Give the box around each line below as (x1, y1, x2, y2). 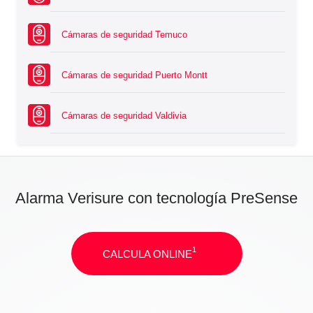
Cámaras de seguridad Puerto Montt (61, 70, 208, 81)
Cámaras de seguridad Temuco (61, 29, 187, 41)
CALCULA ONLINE (102, 247, 192, 260)
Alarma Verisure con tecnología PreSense (15, 189, 298, 208)
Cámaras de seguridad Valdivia (61, 110, 187, 122)
